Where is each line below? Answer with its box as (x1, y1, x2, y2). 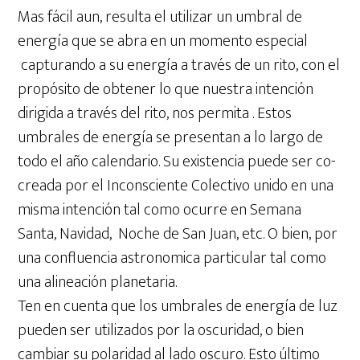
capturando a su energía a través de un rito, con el (18, 51, 341, 80)
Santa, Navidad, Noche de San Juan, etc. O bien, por (18, 220, 338, 248)
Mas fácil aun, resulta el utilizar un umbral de (18, 3, 303, 31)
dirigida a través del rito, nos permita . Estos (18, 100, 292, 128)
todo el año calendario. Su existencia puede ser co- (18, 148, 337, 176)
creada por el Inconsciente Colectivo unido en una (18, 172, 334, 200)
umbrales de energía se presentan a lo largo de (18, 124, 324, 152)
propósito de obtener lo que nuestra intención (18, 76, 314, 104)
